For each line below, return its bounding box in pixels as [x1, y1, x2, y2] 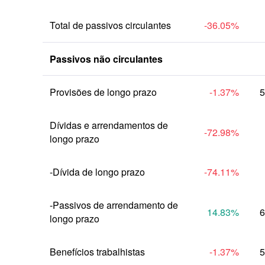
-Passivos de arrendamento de [50, 198, 178, 212]
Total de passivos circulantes [50, 18, 171, 32]
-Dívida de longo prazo [50, 165, 145, 179]
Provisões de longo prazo [50, 85, 157, 99]
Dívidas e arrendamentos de [50, 118, 168, 132]
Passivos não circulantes [50, 52, 163, 66]
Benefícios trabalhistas [50, 245, 145, 258]
